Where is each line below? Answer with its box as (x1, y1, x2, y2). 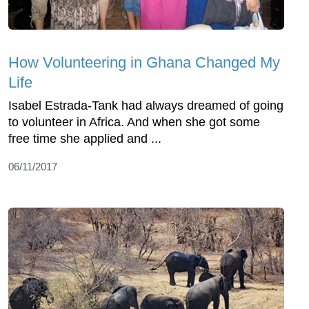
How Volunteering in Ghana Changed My (8, 54, 280, 72)
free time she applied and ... (8, 132, 161, 146)
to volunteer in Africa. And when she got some (8, 115, 260, 130)
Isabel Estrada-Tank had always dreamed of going (8, 99, 283, 113)
